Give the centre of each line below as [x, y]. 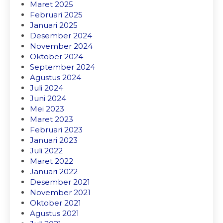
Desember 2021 [60, 182]
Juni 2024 [48, 98]
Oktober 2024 [56, 56]
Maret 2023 [52, 119]
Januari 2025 [54, 25]
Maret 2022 [52, 161]
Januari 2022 [54, 171]
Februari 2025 [56, 15]
